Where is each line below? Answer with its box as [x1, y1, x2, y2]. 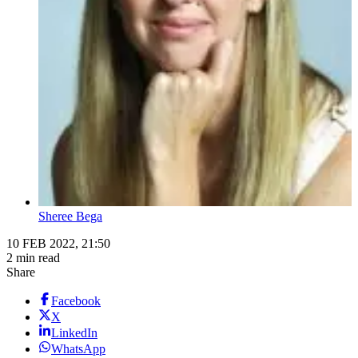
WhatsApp [51, 342, 105, 356]
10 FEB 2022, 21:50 [6, 237, 110, 251]
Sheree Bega [38, 209, 102, 224]
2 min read [6, 251, 60, 265]
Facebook [51, 294, 101, 308]
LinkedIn [51, 326, 97, 340]
